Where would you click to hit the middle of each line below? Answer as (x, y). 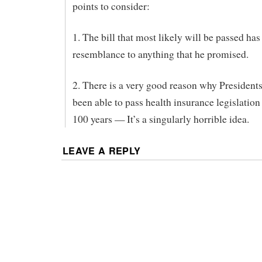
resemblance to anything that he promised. (160, 54)
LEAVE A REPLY (102, 150)
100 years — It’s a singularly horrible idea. (161, 119)
